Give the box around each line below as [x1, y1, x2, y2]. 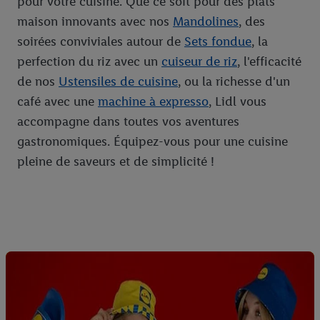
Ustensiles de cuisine [59, 74, 178, 90]
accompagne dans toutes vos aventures [17, 114, 239, 130]
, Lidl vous [209, 94, 266, 110]
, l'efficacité [237, 54, 301, 70]
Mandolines [173, 14, 239, 30]
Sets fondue [184, 34, 251, 50]
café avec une [17, 94, 98, 110]
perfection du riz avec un [17, 54, 161, 70]
